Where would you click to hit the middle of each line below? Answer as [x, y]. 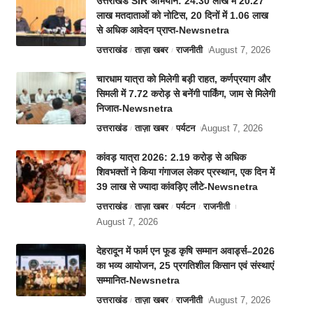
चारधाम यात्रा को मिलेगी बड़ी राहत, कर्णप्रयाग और [183, 79]
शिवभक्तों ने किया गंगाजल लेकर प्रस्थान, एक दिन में [185, 172]
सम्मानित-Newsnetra [138, 281]
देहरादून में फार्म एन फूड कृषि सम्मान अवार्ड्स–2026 [185, 251]
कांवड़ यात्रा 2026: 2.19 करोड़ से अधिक [171, 158]
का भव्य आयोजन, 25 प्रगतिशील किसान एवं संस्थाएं [185, 266]
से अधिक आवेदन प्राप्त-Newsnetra [162, 30]
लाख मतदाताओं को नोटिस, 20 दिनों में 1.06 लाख [182, 16]
